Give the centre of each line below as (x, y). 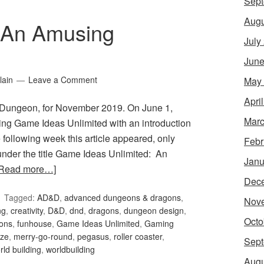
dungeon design (154, 211)
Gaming (159, 224)
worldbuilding (70, 250)
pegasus (93, 237)
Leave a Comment (63, 80)
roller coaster (138, 237)
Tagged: (21, 198)
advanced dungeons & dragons (123, 198)
